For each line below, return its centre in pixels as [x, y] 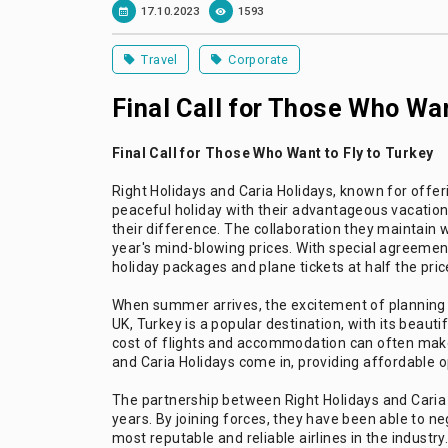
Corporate [258, 60]
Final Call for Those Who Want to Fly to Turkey [273, 153]
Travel [159, 60]
